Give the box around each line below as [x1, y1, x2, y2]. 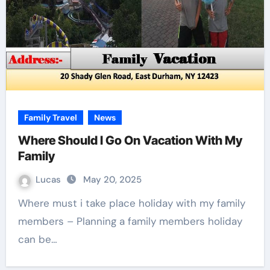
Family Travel [24, 112, 77, 124]
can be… [17, 233, 57, 246]
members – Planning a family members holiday [17, 215, 242, 228]
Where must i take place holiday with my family [17, 196, 28, 210]
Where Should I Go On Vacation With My [17, 133, 242, 148]
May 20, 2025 [83, 174, 142, 186]
